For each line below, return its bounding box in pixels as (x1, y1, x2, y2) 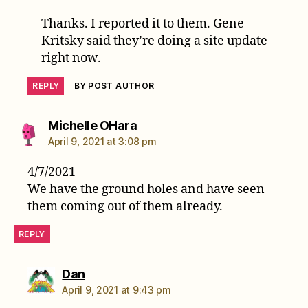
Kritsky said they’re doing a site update (41, 32, 267, 49)
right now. (41, 49, 101, 66)
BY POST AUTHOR (74, 80, 155, 91)
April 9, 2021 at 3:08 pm (48, 135, 157, 147)
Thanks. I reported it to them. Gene (41, 15, 244, 32)
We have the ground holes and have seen (27, 181, 265, 197)
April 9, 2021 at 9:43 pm (62, 283, 171, 296)
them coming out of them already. (27, 198, 223, 214)
